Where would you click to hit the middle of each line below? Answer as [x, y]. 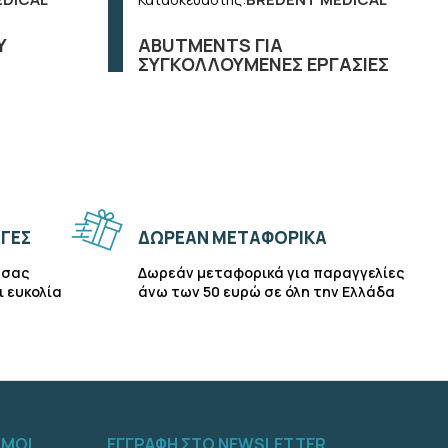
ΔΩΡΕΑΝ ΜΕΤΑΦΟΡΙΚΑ [233, 237]
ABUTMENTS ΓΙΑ [211, 45]
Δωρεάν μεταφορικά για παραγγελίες [271, 272]
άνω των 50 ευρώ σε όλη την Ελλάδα [267, 291]
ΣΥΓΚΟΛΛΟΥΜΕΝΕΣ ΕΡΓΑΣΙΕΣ [264, 64]
